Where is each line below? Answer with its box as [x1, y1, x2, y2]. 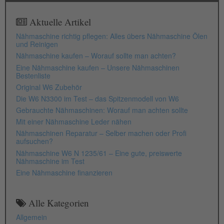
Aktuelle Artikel [27, 15, 91, 28]
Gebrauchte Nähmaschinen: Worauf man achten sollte [16, 105, 188, 115]
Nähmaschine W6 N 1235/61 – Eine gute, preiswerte [16, 147, 182, 158]
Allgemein [16, 211, 47, 222]
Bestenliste [16, 70, 50, 80]
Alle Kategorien [26, 196, 89, 209]
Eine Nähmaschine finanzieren [16, 167, 112, 177]
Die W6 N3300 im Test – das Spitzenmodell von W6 [16, 93, 179, 103]
